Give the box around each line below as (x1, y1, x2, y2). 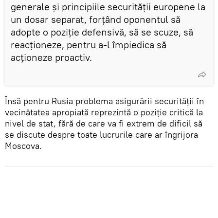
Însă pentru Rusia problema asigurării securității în (5, 95, 204, 107)
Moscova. (5, 140, 42, 151)
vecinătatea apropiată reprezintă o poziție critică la (5, 106, 203, 118)
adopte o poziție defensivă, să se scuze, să (11, 25, 193, 38)
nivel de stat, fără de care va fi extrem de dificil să (5, 117, 202, 129)
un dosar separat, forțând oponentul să (11, 13, 181, 25)
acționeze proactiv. (11, 51, 92, 63)
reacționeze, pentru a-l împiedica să (11, 38, 166, 51)
